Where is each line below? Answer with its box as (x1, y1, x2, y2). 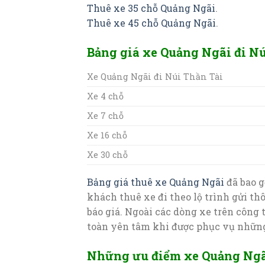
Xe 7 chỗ (87, 109, 124, 121)
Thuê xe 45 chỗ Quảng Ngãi (87, 16, 216, 29)
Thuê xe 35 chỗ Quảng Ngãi (87, 1, 215, 14)
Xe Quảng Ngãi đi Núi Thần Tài (87, 70, 223, 82)
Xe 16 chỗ (87, 129, 127, 141)
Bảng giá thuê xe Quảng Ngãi (87, 175, 224, 188)
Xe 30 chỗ (87, 148, 128, 160)
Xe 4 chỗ (87, 90, 124, 102)
